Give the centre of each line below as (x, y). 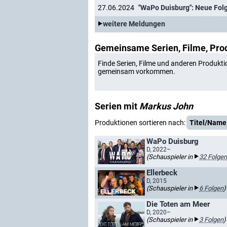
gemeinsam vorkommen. (137, 71)
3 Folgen (211, 220)
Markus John (166, 106)
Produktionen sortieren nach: (140, 123)
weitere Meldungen (134, 24)
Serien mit (117, 106)
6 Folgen (211, 188)
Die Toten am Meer (178, 204)
